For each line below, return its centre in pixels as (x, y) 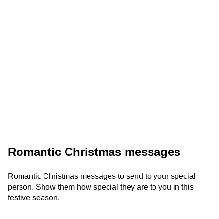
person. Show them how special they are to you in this (101, 187)
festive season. (34, 198)
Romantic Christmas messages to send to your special (102, 176)
